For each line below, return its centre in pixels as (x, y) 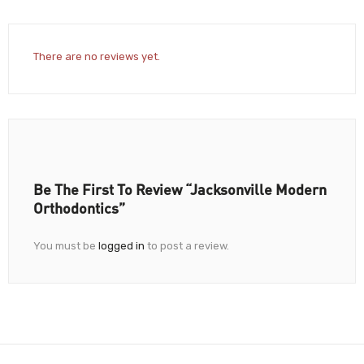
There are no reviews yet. (97, 56)
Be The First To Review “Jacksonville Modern (180, 189)
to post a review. (187, 245)
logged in (121, 245)
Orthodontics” (79, 208)
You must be (66, 245)
